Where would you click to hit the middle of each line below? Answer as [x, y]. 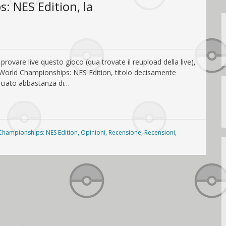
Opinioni [93, 132]
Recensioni [160, 132]
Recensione [125, 132]
